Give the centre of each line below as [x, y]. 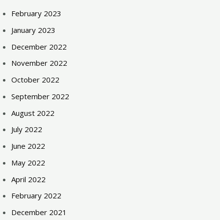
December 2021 [39, 212]
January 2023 [34, 30]
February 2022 [37, 196]
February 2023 [37, 13]
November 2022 [40, 63]
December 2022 [39, 46]
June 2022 [28, 146]
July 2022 [27, 129]
